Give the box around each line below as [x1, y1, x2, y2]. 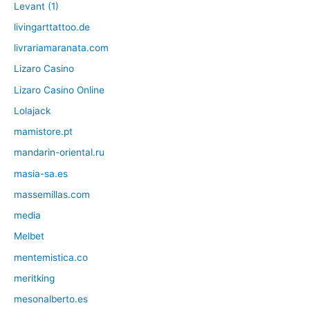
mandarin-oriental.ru [14, 147, 104, 158]
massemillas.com [14, 188, 90, 200]
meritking [14, 272, 55, 284]
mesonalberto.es [14, 293, 88, 305]
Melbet [14, 230, 44, 242]
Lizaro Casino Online [14, 84, 104, 95]
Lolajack [14, 104, 51, 116]
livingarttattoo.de [14, 21, 90, 33]
